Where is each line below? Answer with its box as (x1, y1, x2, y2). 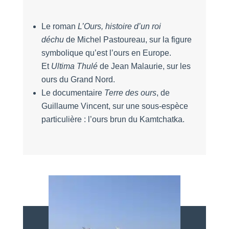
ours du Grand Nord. (41, 75, 115, 84)
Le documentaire (41, 88, 102, 98)
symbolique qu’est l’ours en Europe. (41, 49, 171, 58)
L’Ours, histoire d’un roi (77, 22, 161, 31)
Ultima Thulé (51, 62, 98, 71)
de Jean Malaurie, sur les (99, 62, 191, 71)
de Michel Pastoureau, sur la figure (65, 35, 192, 44)
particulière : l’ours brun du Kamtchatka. (41, 115, 185, 124)
